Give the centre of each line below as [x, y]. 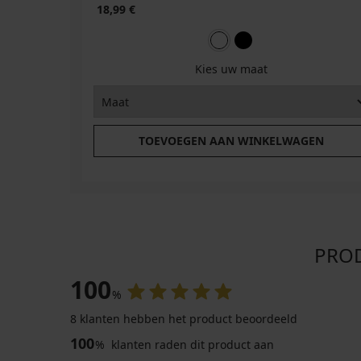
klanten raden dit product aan [191, 345]
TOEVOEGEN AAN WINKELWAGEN [231, 141]
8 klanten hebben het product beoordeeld [184, 319]
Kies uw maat [231, 69]
